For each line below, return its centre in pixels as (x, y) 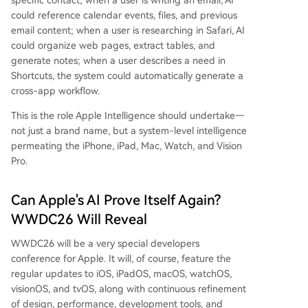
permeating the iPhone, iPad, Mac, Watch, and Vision (126, 146)
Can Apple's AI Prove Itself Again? (116, 200)
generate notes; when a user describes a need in (118, 61)
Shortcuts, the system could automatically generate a (127, 76)
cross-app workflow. (55, 91)
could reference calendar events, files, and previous (124, 15)
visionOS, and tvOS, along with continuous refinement (129, 289)
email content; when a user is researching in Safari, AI (128, 31)
